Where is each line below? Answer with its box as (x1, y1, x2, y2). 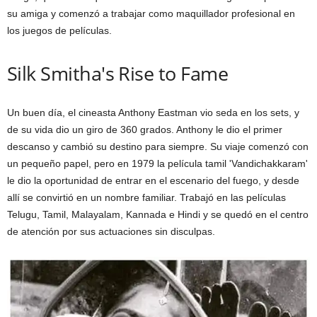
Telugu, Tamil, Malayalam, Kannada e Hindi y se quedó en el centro (7, 209, 309, 221)
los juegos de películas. (7, 25, 112, 37)
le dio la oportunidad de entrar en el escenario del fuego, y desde (7, 175, 299, 187)
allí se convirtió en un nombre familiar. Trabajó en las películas (7, 192, 286, 204)
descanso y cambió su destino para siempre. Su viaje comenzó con (7, 141, 309, 153)
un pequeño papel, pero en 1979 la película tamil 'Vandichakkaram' (7, 158, 308, 170)
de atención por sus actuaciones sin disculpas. (7, 226, 215, 238)
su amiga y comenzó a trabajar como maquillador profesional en (7, 8, 295, 20)
